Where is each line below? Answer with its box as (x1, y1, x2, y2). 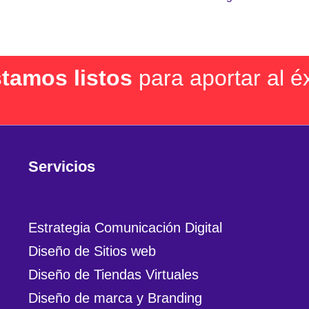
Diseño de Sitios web (28, 243, 156, 259)
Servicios (28, 158, 95, 176)
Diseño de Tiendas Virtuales (28, 267, 199, 283)
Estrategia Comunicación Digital (28, 220, 222, 236)
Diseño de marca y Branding (28, 290, 202, 306)
